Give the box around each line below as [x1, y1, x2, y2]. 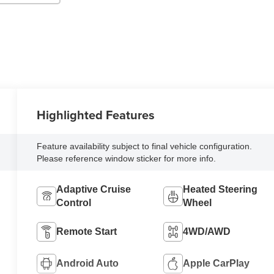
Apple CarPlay [182, 257, 250, 268]
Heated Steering [182, 183, 257, 194]
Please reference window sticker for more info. [37, 153, 217, 163]
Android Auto [56, 257, 119, 268]
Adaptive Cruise [56, 183, 131, 194]
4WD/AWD [182, 226, 231, 237]
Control [56, 197, 92, 208]
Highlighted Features [37, 105, 155, 124]
